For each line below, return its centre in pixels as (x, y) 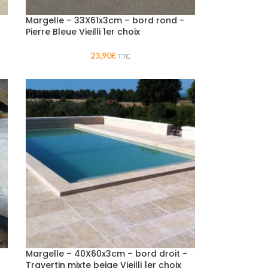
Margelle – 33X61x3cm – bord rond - (105, 20)
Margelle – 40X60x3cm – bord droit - (106, 253)
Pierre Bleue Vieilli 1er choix (83, 31)
